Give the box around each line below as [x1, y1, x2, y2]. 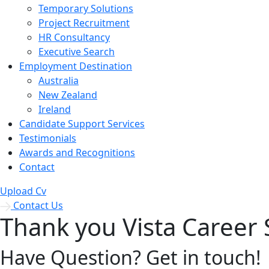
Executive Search [38, 45, 115, 58]
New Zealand [38, 88, 97, 101]
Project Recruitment [38, 16, 130, 29]
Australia [38, 74, 79, 87]
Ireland [38, 103, 71, 116]
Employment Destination [19, 59, 132, 73]
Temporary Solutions [38, 2, 133, 15]
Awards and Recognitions [19, 146, 135, 159]
